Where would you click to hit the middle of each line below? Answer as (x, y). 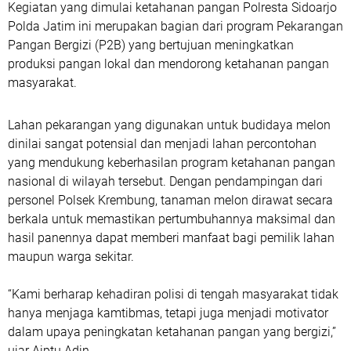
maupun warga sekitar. (71, 257)
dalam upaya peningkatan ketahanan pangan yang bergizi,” (172, 332)
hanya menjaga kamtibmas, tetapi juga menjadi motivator (168, 313)
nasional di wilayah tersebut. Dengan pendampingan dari (165, 181)
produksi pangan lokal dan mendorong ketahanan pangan (168, 64)
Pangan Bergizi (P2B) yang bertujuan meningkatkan (151, 45)
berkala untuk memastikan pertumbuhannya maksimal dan (172, 219)
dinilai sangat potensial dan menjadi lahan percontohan (162, 144)
